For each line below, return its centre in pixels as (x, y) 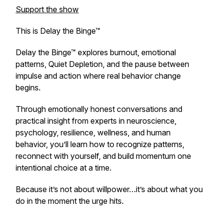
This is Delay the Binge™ (58, 31)
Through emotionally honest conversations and (99, 109)
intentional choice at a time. (64, 168)
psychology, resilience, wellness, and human (93, 132)
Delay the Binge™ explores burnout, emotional (96, 52)
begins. (28, 88)
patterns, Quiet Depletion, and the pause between (102, 64)
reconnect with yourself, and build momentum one (103, 156)
